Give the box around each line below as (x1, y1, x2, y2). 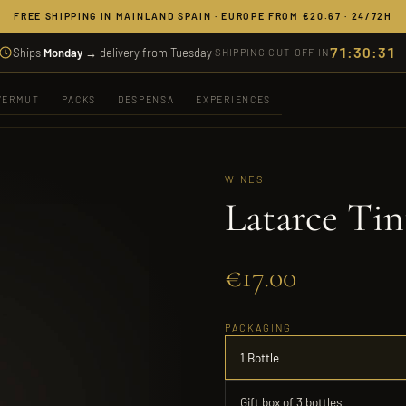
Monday (43, 44, 83, 60)
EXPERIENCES (196, 92, 271, 105)
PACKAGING (225, 322, 292, 333)
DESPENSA (118, 92, 175, 105)
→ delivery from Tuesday (82, 44, 213, 60)
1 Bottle (240, 350, 279, 365)
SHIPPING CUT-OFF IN (215, 46, 330, 58)
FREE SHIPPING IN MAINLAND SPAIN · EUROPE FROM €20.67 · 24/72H (14, 10, 392, 22)
